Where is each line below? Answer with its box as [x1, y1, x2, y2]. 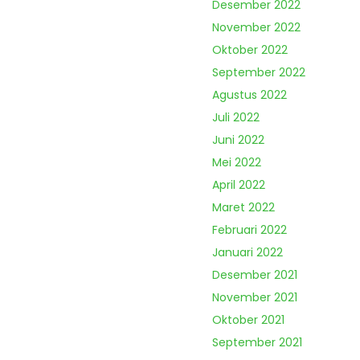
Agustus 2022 [212, 86, 287, 103]
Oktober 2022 [212, 41, 288, 58]
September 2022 [212, 63, 305, 80]
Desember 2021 [212, 266, 297, 283]
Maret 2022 [212, 198, 275, 215]
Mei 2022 [212, 153, 261, 170]
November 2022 [212, 18, 301, 35]
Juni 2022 [212, 131, 264, 148]
